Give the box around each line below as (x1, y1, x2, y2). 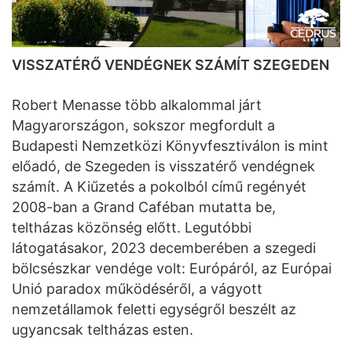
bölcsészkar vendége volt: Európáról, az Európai (12, 260, 332, 277)
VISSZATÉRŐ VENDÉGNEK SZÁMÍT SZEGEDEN (12, 57, 329, 74)
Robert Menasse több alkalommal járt (12, 97, 262, 114)
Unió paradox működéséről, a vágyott (12, 280, 262, 298)
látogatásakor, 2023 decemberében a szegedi (12, 240, 316, 257)
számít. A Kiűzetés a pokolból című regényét (12, 178, 306, 196)
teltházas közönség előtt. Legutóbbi (12, 219, 251, 236)
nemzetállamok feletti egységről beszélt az (12, 301, 296, 318)
